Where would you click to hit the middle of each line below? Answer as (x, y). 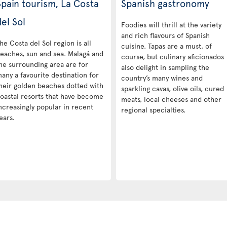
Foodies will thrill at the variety (171, 24)
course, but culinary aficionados (173, 56)
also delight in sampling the (165, 67)
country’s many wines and (162, 78)
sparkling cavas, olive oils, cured (173, 88)
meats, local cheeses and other (171, 99)
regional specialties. (153, 109)
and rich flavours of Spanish (165, 35)
